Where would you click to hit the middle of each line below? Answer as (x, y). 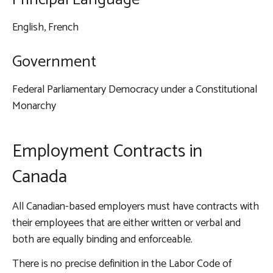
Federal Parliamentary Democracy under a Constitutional (135, 90)
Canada (40, 177)
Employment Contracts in (107, 152)
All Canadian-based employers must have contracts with (136, 207)
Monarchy (34, 106)
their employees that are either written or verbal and (126, 223)
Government (54, 62)
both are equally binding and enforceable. (104, 240)
